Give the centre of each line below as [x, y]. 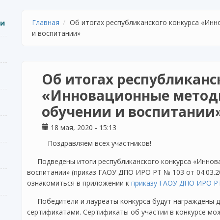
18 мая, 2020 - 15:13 [82, 127]
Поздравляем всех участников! [99, 143]
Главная [46, 22]
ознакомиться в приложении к [79, 183]
